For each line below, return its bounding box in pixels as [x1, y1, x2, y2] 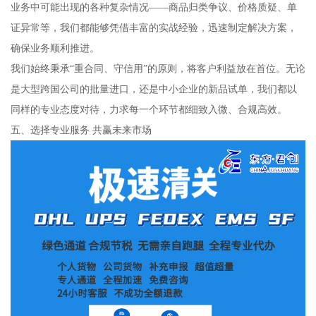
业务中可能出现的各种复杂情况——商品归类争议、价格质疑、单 [10, 1, 297, 13]
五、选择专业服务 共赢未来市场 [10, 124, 152, 136]
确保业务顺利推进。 [10, 42, 99, 54]
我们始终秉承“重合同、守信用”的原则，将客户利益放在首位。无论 [10, 63, 305, 75]
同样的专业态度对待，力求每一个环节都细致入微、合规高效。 [10, 104, 287, 116]
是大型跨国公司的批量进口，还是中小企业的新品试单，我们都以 [10, 83, 297, 95]
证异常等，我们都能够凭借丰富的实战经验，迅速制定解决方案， [10, 22, 297, 34]
